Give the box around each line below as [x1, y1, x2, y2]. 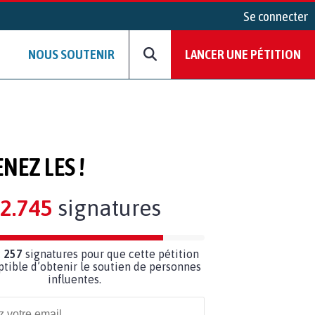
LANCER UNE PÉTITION [185, 46, 301, 63]
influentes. [48, 272, 101, 285]
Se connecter [243, 8, 308, 24]
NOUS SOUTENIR [28, 46, 115, 63]
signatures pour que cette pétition [22, 247, 199, 260]
